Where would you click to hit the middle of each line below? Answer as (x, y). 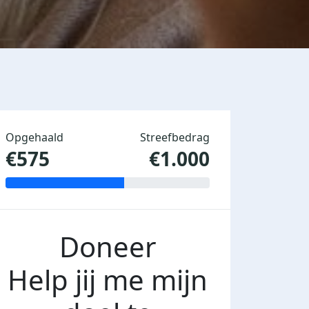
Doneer (108, 247)
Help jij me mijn (108, 280)
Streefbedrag (175, 138)
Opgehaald (34, 138)
